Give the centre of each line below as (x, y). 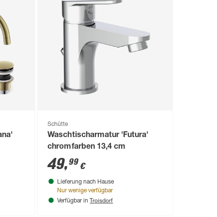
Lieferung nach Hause (86, 182)
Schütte (58, 124)
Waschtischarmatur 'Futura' (98, 135)
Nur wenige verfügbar (85, 191)
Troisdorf (101, 200)
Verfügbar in (74, 201)
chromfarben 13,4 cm (86, 147)
